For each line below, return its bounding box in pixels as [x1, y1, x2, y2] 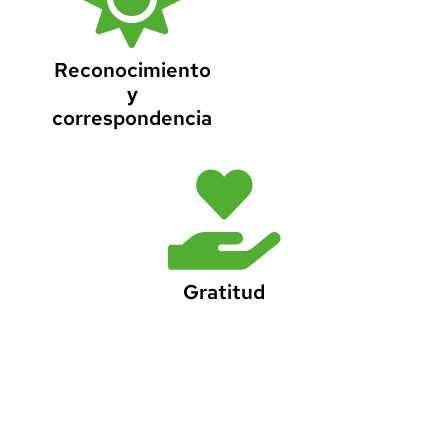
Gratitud [183, 279, 265, 306]
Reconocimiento [53, 57, 211, 84]
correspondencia [52, 105, 212, 132]
